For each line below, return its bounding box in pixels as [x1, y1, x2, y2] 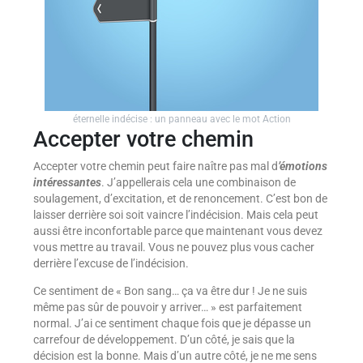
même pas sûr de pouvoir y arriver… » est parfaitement [32, 300, 302, 314]
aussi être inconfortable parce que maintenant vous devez [32, 224, 322, 237]
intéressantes [32, 175, 101, 189]
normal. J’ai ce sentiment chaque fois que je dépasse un [32, 316, 311, 330]
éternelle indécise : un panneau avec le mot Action [72, 113, 291, 126]
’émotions [277, 159, 327, 173]
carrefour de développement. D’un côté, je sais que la [32, 332, 295, 346]
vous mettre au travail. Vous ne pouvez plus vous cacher [32, 240, 314, 254]
